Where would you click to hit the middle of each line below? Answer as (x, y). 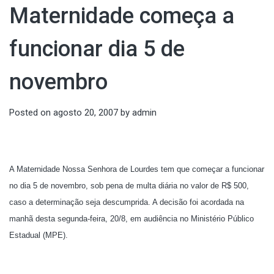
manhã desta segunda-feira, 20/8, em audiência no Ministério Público (131, 218)
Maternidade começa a (122, 16)
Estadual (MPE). (39, 235)
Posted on (31, 113)
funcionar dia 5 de (97, 49)
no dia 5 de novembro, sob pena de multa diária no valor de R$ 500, (129, 185)
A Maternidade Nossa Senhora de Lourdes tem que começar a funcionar (137, 169)
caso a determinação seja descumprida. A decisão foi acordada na (127, 202)
